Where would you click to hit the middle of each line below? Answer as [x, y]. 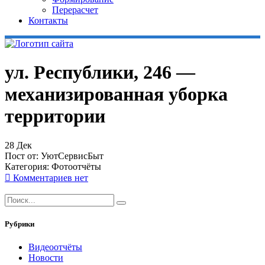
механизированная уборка [116, 94]
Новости [46, 258]
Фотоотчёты [76, 166]
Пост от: [23, 156]
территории [55, 116]
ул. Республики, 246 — [100, 72]
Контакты [48, 20]
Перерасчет [75, 10]
